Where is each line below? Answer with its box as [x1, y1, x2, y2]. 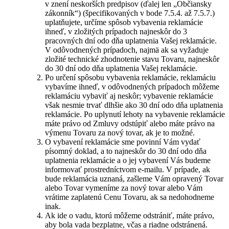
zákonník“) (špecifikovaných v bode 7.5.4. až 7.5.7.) [45, 9, 215, 17]
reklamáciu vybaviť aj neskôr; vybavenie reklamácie [45, 91, 213, 100]
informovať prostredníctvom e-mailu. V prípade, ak [45, 165, 210, 174]
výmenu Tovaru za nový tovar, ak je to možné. [45, 128, 197, 137]
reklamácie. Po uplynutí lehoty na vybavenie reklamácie [45, 110, 225, 119]
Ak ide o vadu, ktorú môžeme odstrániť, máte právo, [45, 211, 214, 220]
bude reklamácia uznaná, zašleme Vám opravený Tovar [45, 174, 223, 183]
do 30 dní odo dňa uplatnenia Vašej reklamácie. [45, 64, 199, 73]
